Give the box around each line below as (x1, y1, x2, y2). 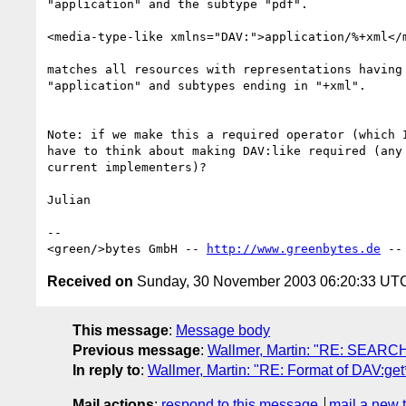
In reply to (72, 362, 140, 378)
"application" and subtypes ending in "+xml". (47, 78, 366, 92)
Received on (47, 273, 133, 289)
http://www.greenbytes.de (207, 241, 381, 256)
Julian (47, 192, 91, 207)
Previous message (72, 342, 200, 358)
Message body (176, 322, 270, 338)
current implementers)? (47, 159, 207, 174)
